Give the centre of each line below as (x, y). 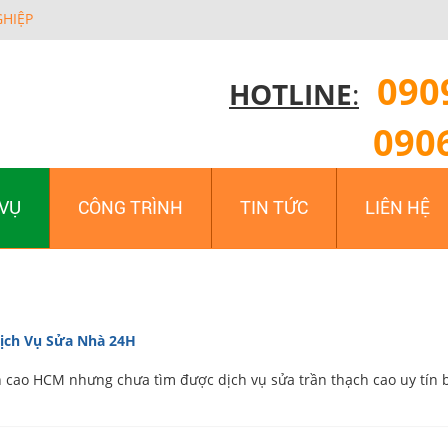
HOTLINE (290, 94)
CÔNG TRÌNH (130, 207)
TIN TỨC (274, 207)
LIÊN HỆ (397, 207)
